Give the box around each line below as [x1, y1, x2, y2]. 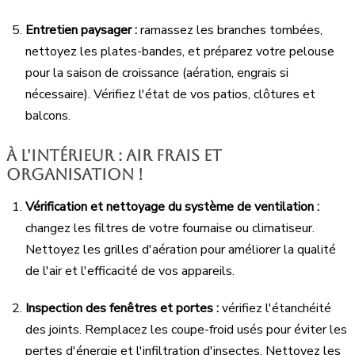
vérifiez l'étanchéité [219, 299, 331, 317]
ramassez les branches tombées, [137, 21, 323, 39]
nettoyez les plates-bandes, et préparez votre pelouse [25, 42, 334, 60]
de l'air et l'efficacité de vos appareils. [25, 261, 235, 280]
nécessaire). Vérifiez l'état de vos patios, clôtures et [25, 85, 315, 103]
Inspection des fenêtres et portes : [25, 299, 219, 317]
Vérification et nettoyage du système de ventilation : [25, 197, 319, 216]
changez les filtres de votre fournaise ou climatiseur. [25, 219, 315, 237]
